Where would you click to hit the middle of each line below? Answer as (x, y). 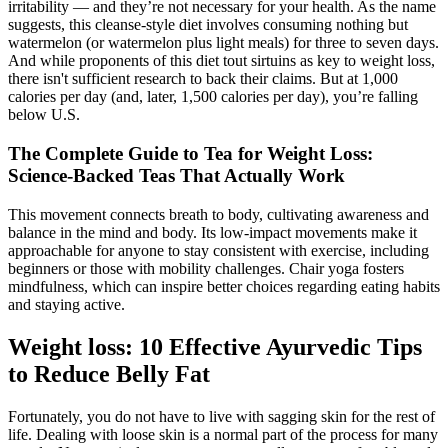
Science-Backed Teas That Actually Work (176, 176)
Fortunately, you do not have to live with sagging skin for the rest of (221, 416)
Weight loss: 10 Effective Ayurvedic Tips (215, 346)
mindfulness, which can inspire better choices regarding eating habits (224, 286)
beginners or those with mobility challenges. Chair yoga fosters (206, 268)
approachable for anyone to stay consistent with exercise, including (218, 250)
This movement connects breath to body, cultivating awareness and (218, 214)
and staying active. (66, 304)
